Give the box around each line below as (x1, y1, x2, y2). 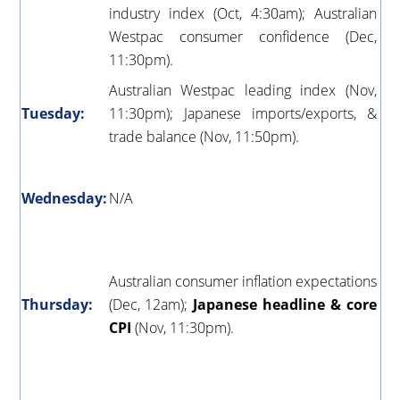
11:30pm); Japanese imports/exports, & (108, 103, 377, 123)
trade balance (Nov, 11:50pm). (108, 126, 299, 146)
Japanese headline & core (193, 294, 377, 314)
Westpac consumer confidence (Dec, (108, 26, 377, 46)
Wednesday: (21, 187, 107, 208)
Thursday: (21, 294, 93, 314)
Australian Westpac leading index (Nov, (108, 79, 377, 100)
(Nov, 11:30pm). (130, 317, 234, 337)
